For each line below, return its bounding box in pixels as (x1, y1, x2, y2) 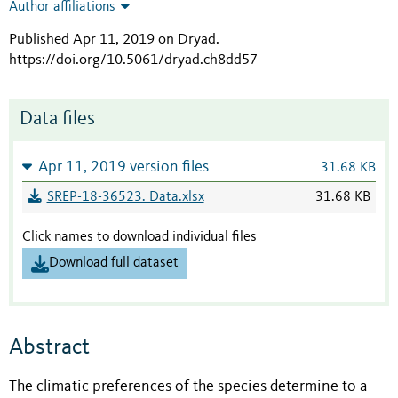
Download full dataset (49, 256, 179, 271)
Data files (20, 110, 95, 130)
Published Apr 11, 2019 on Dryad (9, 32, 216, 48)
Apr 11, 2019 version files (37, 160, 209, 176)
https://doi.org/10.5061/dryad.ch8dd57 (9, 52, 258, 68)
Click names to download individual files (22, 230, 257, 245)
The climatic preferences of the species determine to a (9, 378, 368, 394)
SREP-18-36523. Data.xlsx (46, 190, 204, 205)
